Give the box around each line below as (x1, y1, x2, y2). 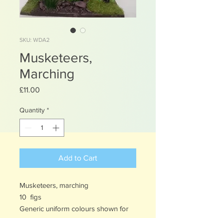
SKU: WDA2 (19, 36, 50, 43)
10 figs (19, 193, 45, 201)
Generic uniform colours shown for (19, 204, 128, 213)
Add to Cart (58, 154, 97, 162)
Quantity (19, 106, 45, 114)
